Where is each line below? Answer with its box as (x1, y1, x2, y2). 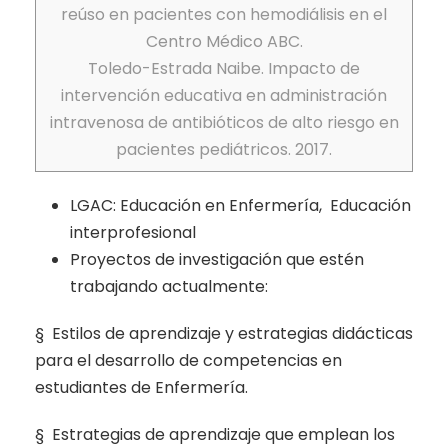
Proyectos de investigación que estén (70, 247, 364, 271)
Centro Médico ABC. (145, 29, 303, 53)
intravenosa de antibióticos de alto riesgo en (49, 110, 399, 134)
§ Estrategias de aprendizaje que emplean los (35, 422, 395, 446)
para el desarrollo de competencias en (35, 348, 342, 372)
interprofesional (70, 220, 196, 244)
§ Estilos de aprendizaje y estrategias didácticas (35, 321, 413, 345)
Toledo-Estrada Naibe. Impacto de (88, 56, 360, 80)
